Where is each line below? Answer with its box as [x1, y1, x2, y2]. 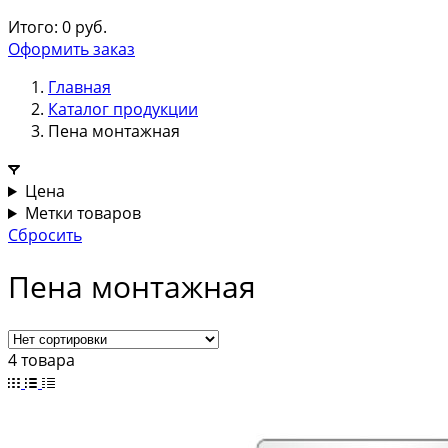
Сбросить [8, 224, 82, 246]
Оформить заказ [8, 38, 135, 60]
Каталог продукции [48, 98, 198, 120]
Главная [48, 76, 111, 98]
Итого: [8, 16, 58, 38]
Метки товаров [24, 202, 141, 224]
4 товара [8, 349, 75, 372]
